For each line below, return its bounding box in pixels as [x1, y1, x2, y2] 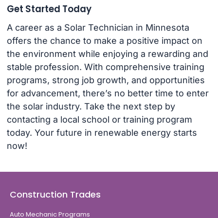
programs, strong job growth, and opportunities [6, 75, 205, 86]
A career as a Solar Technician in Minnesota [6, 22, 189, 33]
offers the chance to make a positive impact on [6, 36, 202, 46]
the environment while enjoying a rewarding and [6, 49, 208, 59]
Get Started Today [6, 2, 91, 15]
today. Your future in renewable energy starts [6, 127, 197, 138]
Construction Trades [10, 188, 101, 200]
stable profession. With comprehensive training [6, 62, 204, 73]
